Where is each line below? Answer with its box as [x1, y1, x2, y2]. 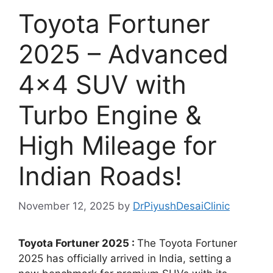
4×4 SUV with [18, 69, 186, 101]
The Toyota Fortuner [137, 236, 237, 249]
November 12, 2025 [18, 199, 115, 212]
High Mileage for [18, 130, 217, 161]
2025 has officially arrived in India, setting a [18, 252, 232, 264]
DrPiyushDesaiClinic [133, 199, 230, 212]
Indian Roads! [18, 160, 182, 192]
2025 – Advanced [18, 38, 229, 70]
